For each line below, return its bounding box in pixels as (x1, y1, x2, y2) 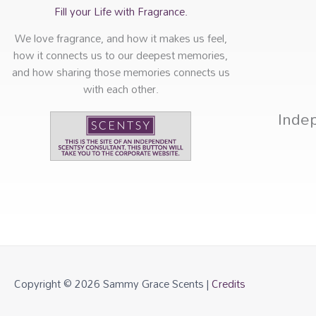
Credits (212, 273, 245, 295)
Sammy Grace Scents (103, 273, 204, 295)
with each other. (83, 78, 159, 99)
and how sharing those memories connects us (11, 61, 230, 83)
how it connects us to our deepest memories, (13, 44, 229, 66)
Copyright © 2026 (14, 273, 103, 295)
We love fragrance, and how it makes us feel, (14, 27, 227, 49)
